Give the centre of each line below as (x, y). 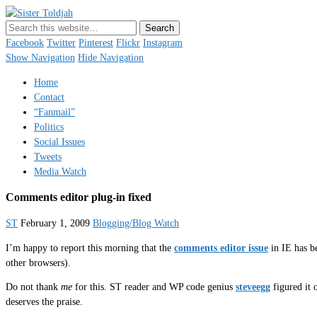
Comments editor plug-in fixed (79, 197)
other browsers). (38, 263)
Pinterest (96, 43)
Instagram (163, 43)
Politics (49, 127)
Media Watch (60, 171)
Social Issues (59, 142)
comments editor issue (221, 248)
